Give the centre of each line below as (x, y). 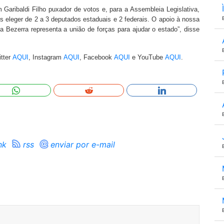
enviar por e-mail (82, 144)
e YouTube (147, 57)
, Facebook (97, 57)
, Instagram (46, 57)
